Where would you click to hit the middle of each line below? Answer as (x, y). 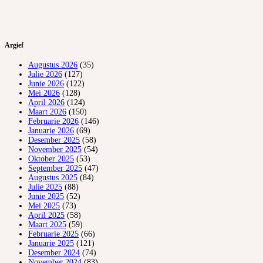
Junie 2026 (46, 84)
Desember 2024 (54, 253)
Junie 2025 (46, 197)
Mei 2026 (44, 93)
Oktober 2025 (51, 159)
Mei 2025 (44, 206)
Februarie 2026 (53, 122)
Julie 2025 (45, 187)
